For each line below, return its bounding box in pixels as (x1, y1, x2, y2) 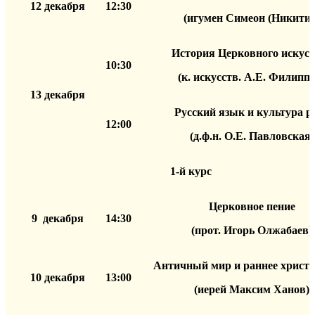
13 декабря (30, 88, 85, 101)
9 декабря (31, 212, 84, 224)
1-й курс (170, 165, 212, 177)
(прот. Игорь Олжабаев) (191, 224, 312, 236)
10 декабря (30, 271, 85, 283)
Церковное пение (208, 200, 295, 212)
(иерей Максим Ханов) (194, 283, 309, 295)
